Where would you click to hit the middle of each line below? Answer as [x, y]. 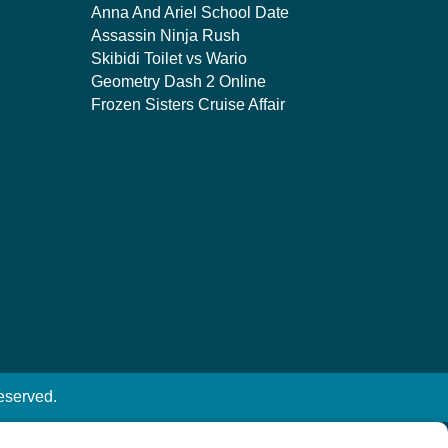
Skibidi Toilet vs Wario [168, 58]
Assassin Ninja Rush [165, 35]
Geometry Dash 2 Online [178, 81]
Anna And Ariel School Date [189, 12]
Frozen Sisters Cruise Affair [187, 104]
